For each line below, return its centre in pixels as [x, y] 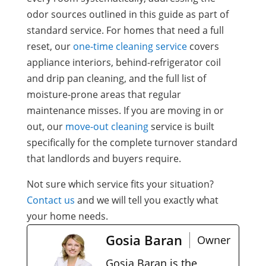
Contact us [50, 200]
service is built [181, 126]
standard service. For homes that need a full [125, 30]
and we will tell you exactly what [146, 200]
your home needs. [67, 216]
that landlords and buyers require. [104, 158]
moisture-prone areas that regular [104, 94]
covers [203, 46]
